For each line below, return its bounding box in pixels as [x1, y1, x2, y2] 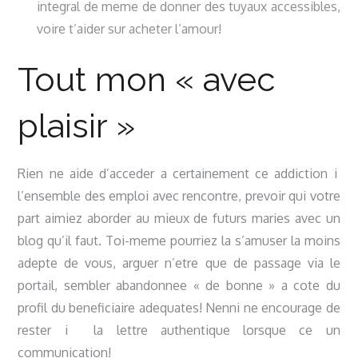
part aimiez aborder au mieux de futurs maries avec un [18, 210, 340, 226]
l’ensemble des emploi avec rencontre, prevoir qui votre [18, 188, 340, 204]
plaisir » [18, 106, 136, 145]
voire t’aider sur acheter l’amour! [37, 21, 222, 37]
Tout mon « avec [18, 60, 276, 99]
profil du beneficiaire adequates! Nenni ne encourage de [18, 300, 340, 316]
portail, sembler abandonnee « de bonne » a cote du [18, 277, 340, 293]
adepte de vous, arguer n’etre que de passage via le [18, 255, 340, 271]
